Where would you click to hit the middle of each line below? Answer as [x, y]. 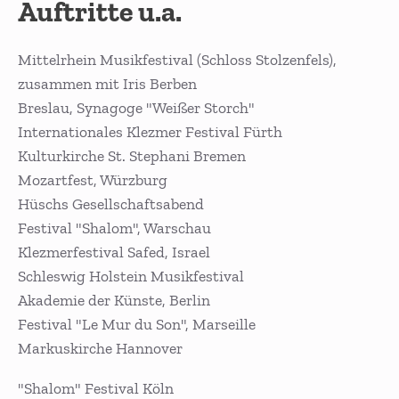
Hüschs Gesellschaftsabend [111, 204]
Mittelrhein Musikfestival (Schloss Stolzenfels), [177, 60]
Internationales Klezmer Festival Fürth [150, 132]
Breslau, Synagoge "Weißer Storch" [136, 108]
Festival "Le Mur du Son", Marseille [137, 325]
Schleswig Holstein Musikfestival [131, 277]
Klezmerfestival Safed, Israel [114, 252]
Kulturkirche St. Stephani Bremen [132, 156]
